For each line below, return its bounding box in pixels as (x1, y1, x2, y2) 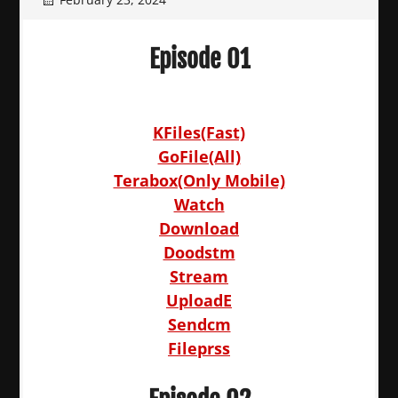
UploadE (166, 290, 232, 311)
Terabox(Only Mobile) (113, 170, 285, 191)
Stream (170, 266, 228, 287)
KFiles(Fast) (153, 122, 245, 143)
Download (159, 218, 239, 239)
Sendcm (167, 314, 231, 335)
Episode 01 (148, 44, 250, 75)
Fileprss (168, 338, 230, 359)
